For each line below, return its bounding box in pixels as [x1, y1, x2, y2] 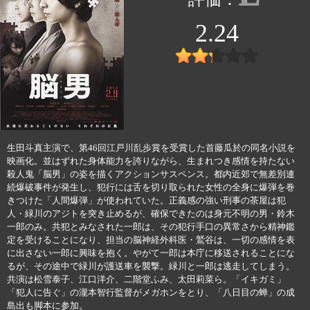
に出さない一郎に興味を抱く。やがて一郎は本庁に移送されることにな [7, 248, 295, 258]
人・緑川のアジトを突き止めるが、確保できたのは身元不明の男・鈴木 [7, 208, 295, 219]
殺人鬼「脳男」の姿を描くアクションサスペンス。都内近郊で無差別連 [7, 169, 295, 179]
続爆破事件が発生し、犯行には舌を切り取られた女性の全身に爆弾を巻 [7, 182, 295, 192]
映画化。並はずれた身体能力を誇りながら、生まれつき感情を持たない [7, 156, 295, 166]
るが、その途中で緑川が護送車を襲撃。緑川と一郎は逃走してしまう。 [7, 261, 295, 271]
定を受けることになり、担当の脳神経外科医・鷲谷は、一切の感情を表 [7, 235, 295, 245]
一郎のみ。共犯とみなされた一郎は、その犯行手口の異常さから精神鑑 [7, 221, 295, 232]
